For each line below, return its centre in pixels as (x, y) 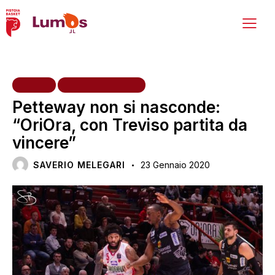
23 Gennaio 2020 (176, 165)
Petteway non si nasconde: (116, 107)
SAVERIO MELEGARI (79, 165)
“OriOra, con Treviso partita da (130, 125)
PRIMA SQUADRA (102, 85)
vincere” (44, 142)
